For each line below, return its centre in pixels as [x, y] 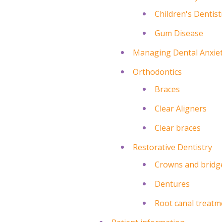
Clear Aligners [180, 108]
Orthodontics [158, 72]
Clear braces [177, 128]
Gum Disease [179, 33]
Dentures [172, 184]
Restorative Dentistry [173, 147]
